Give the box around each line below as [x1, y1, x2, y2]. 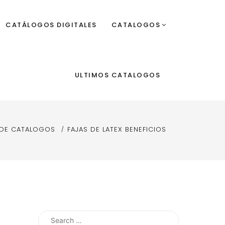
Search [38, 211, 65, 221]
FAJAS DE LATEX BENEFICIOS [67, 124, 166, 134]
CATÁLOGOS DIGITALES [6, 20, 97, 30]
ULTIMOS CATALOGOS [74, 70, 160, 80]
